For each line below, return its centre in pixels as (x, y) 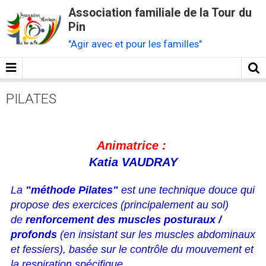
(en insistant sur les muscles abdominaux (156, 235)
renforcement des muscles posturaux (121, 220)
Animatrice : (133, 145)
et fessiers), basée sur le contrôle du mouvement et (132, 249)
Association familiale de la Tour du (160, 13)
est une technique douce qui (186, 190)
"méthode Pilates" (72, 190)
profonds (34, 235)
